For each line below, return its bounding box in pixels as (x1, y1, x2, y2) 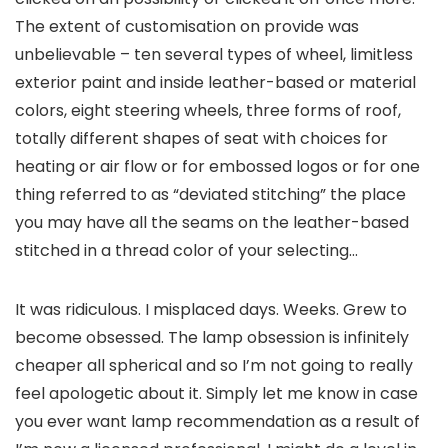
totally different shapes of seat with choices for (15, 127, 388, 151)
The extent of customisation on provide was (15, 15, 359, 39)
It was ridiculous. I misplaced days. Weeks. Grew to (15, 298, 407, 322)
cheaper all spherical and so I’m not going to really (15, 354, 413, 378)
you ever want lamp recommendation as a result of (15, 410, 420, 434)
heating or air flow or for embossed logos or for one (15, 155, 420, 179)
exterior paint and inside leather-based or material (15, 71, 416, 95)
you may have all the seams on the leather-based (15, 211, 409, 235)
